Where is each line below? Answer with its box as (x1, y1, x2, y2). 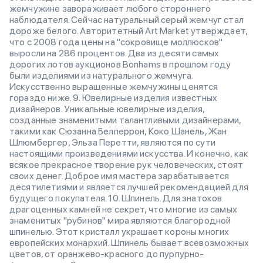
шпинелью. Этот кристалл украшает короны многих (9, 226, 230, 237)
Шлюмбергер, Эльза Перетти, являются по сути (9, 137, 215, 148)
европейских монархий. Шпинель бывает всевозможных (9, 237, 249, 248)
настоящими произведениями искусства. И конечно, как (9, 148, 249, 159)
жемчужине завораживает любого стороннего (9, 3, 211, 14)
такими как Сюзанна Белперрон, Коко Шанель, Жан (9, 126, 227, 137)
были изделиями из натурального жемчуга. (9, 70, 193, 81)
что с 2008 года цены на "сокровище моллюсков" (9, 36, 223, 48)
